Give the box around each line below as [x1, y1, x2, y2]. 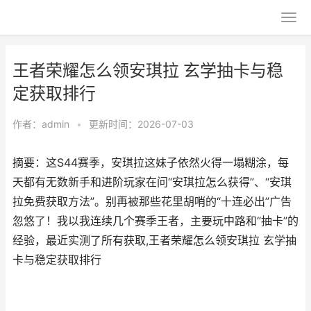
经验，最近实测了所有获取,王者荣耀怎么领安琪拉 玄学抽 [12, 234, 296, 247]
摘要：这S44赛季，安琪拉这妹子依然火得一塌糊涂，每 [12, 156, 289, 169]
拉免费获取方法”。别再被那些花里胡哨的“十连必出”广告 [12, 195, 292, 208]
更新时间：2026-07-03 [89, 118, 194, 130]
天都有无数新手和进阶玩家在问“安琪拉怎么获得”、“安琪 [12, 176, 292, 189]
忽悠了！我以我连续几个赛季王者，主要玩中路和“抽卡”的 [12, 215, 299, 228]
